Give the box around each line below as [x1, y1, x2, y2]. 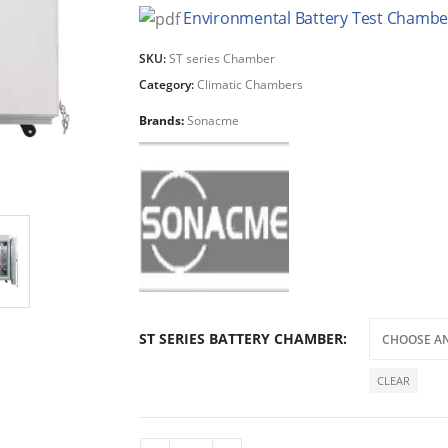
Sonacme [187, 111, 239, 129]
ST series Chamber [169, 49, 275, 67]
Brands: [139, 111, 187, 129]
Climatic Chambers [197, 75, 303, 93]
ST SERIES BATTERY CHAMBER [139, 329, 343, 349]
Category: [139, 75, 197, 93]
